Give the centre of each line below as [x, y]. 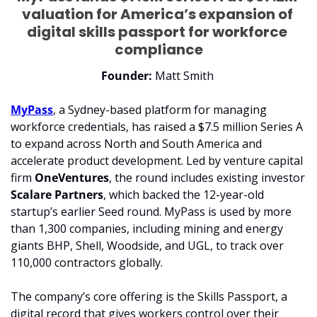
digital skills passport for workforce [157, 32]
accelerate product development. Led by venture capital [157, 161]
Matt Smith [185, 76]
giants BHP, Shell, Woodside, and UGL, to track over [147, 246]
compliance [158, 50]
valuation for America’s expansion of [157, 15]
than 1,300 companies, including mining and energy [147, 229]
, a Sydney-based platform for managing [160, 110]
